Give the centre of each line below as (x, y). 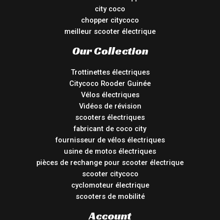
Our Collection (110, 51)
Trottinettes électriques (110, 72)
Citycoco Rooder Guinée (110, 84)
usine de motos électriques (110, 151)
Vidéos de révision (110, 106)
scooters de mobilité (110, 197)
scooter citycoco (110, 174)
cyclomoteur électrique (110, 185)
